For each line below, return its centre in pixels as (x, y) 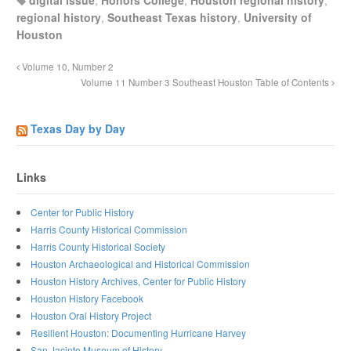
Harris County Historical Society (98, 246)
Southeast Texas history (173, 18)
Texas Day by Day (78, 129)
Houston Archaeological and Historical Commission (141, 263)
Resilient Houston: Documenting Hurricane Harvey (139, 332)
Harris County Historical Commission (109, 229)
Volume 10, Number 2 (67, 67)
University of (278, 18)
